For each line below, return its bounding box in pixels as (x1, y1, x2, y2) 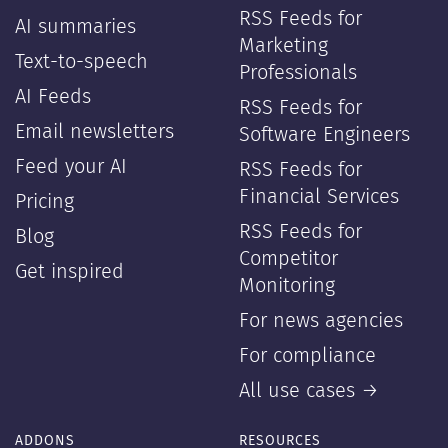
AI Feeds (15, 87, 91, 107)
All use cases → (239, 381, 379, 401)
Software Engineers (239, 125, 410, 145)
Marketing (239, 36, 328, 56)
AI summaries (15, 17, 136, 37)
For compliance (239, 346, 376, 366)
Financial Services (239, 187, 399, 207)
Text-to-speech (15, 52, 148, 72)
